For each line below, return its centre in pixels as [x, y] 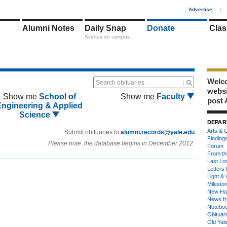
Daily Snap [105, 28]
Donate [161, 28]
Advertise [200, 9]
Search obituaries [120, 83]
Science [35, 115]
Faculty [172, 97]
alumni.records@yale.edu [158, 132]
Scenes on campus [107, 37]
